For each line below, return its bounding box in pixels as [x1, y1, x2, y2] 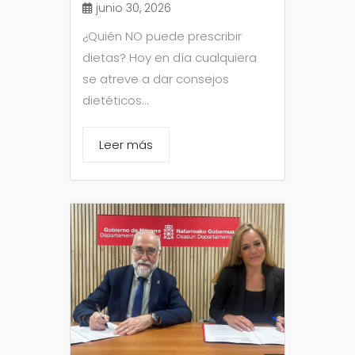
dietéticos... [82, 91, 149, 109]
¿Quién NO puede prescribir [82, 27, 242, 44]
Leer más [99, 136, 153, 153]
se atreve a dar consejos [82, 70, 229, 87]
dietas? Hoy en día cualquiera [82, 48, 257, 66]
